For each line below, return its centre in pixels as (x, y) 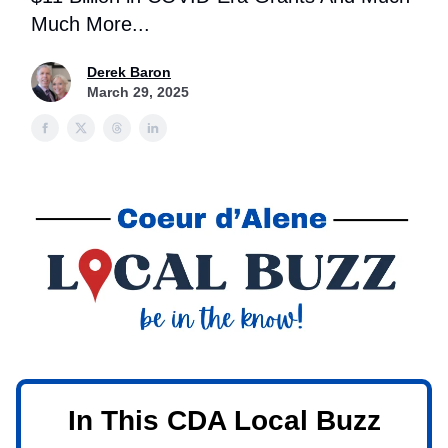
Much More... (90, 24)
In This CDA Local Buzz (224, 420)
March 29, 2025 (138, 92)
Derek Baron (129, 72)
